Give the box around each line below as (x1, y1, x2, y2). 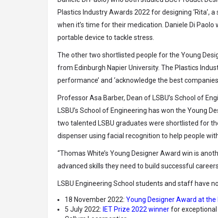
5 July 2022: (65, 205, 103, 214)
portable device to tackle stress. (57, 34, 154, 42)
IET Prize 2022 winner (103, 205, 169, 214)
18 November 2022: (65, 196, 126, 204)
